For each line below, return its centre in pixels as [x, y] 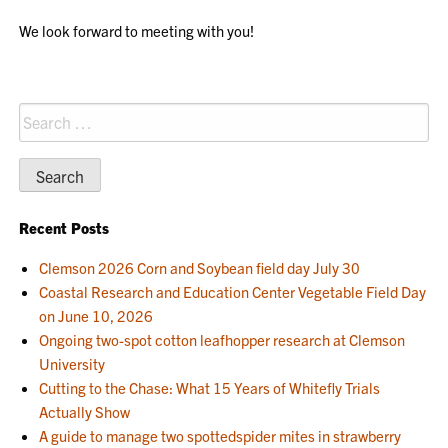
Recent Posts [64, 227]
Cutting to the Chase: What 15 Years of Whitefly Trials [210, 387]
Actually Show [85, 411]
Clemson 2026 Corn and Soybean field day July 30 [200, 267]
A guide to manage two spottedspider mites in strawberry [220, 435]
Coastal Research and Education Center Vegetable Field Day [233, 291]
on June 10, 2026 [96, 315]
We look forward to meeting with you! [137, 30]
